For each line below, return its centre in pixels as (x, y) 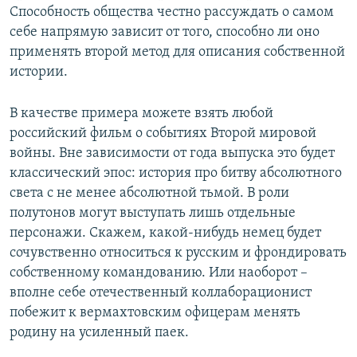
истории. (39, 73)
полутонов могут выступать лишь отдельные (153, 214)
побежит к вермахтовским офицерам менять (155, 313)
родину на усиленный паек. (99, 333)
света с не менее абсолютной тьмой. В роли (149, 194)
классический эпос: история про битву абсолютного (176, 174)
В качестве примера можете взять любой (141, 114)
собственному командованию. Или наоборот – (159, 273)
